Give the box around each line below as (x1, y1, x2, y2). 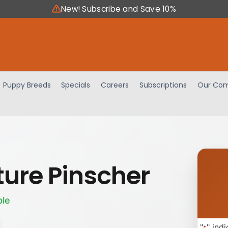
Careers (101, 79, 129, 90)
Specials (61, 79, 91, 90)
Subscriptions (139, 79, 187, 90)
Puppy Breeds (3, 79, 51, 90)
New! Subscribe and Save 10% (61, 4, 177, 14)
